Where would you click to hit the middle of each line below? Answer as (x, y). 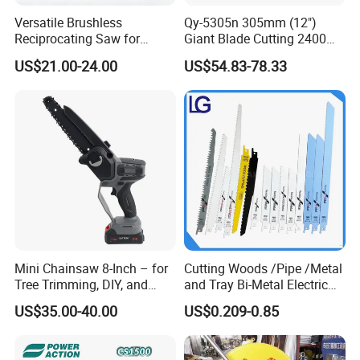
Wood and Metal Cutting (84, 55)
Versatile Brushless (69, 23)
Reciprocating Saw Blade (254, 300)
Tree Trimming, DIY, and (82, 284)
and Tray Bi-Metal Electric (256, 284)
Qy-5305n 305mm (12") (250, 23)
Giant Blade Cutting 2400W (260, 39)
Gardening (44, 300)
